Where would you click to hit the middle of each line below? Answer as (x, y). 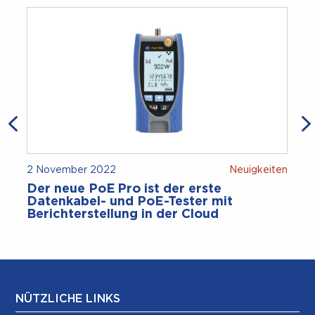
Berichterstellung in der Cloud (123, 215)
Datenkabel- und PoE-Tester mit (130, 202)
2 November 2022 (72, 171)
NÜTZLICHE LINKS (68, 299)
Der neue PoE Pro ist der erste (124, 189)
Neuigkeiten (258, 171)
